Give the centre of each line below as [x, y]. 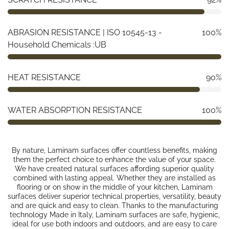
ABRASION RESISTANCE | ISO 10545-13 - [85, 33]
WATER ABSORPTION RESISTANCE [75, 110]
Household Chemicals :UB [57, 45]
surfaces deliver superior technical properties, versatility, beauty [114, 197]
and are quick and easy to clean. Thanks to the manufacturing [114, 206]
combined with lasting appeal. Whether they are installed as [114, 178]
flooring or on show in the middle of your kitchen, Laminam [114, 187]
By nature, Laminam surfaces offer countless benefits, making [114, 151]
